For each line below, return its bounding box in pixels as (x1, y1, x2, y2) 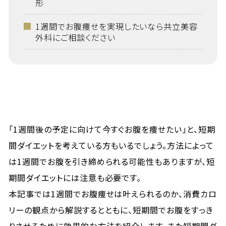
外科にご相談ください (35, 31, 116, 43)
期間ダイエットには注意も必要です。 (9, 172, 142, 184)
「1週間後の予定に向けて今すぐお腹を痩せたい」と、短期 (9, 123, 215, 135)
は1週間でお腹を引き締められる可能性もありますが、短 (9, 155, 215, 167)
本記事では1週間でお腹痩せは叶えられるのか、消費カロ (9, 188, 217, 200)
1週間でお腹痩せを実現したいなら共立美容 (35, 20, 198, 32)
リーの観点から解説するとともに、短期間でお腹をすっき (9, 204, 213, 216)
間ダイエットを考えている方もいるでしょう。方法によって (9, 139, 214, 151)
